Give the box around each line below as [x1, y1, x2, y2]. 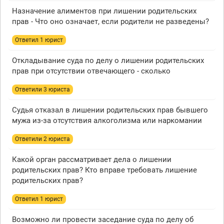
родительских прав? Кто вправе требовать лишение [12, 165, 197, 175]
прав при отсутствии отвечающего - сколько [12, 66, 170, 76]
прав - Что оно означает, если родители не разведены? [12, 17, 209, 26]
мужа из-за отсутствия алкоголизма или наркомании [12, 116, 202, 125]
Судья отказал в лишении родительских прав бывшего [12, 105, 208, 115]
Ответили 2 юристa [15, 135, 70, 143]
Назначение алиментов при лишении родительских [12, 6, 196, 16]
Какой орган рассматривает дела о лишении [12, 155, 171, 164]
